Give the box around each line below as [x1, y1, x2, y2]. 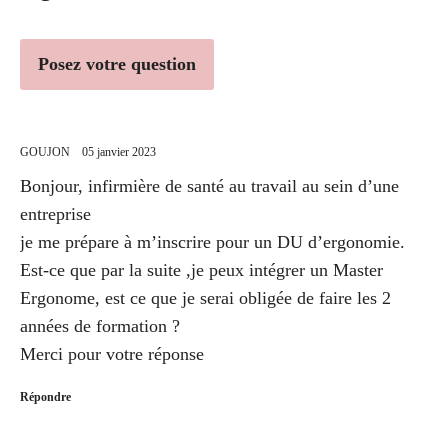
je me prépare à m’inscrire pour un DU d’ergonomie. [20, 231, 405, 252]
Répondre [20, 389, 71, 404]
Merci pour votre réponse [20, 343, 204, 364]
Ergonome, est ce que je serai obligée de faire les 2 [20, 287, 391, 308]
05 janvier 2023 [82, 144, 156, 159]
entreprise [20, 203, 91, 224]
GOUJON [20, 144, 70, 159]
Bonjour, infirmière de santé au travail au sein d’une [20, 175, 399, 196]
